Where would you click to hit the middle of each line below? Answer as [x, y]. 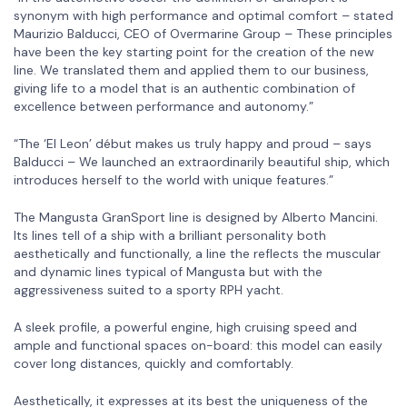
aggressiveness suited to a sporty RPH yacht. [149, 289]
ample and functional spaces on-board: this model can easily [198, 345]
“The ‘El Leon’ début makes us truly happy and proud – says [193, 143]
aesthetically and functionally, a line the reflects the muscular [197, 253]
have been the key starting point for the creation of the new [194, 51]
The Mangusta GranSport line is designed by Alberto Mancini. [196, 217]
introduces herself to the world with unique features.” [174, 179]
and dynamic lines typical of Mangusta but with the [168, 271]
